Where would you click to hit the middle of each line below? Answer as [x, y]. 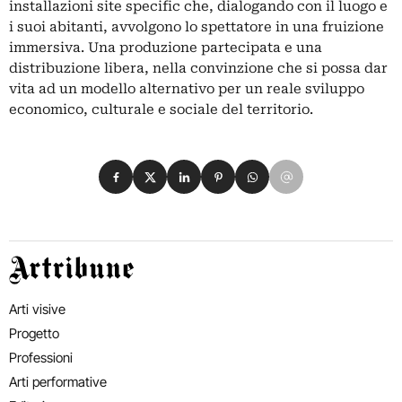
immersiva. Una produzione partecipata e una [166, 48]
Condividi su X [183, 170]
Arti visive [37, 309]
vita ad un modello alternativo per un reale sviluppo [187, 89]
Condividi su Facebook [177, 170]
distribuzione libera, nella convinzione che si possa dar [198, 68]
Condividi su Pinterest [277, 170]
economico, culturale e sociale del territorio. [161, 109]
